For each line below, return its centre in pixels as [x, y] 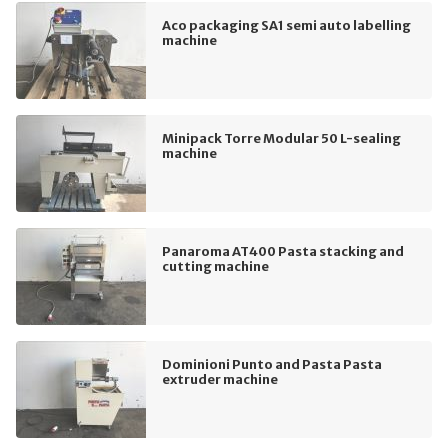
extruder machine [220, 378]
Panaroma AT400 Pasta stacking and [283, 250]
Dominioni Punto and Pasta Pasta [272, 363]
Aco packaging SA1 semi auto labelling [286, 24]
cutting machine [215, 265]
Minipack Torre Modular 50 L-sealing [281, 137]
